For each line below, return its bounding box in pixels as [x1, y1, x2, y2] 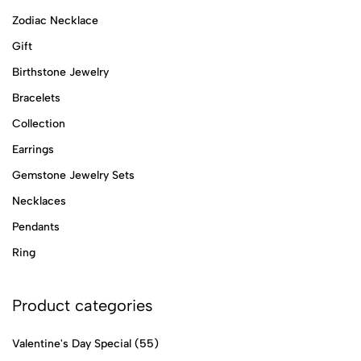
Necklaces [12, 193, 66, 208]
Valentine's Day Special [12, 336, 131, 351]
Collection [12, 116, 65, 131]
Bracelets [12, 90, 60, 105]
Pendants [12, 219, 60, 234]
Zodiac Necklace [12, 13, 98, 27]
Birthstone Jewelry [12, 64, 109, 79]
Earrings [12, 142, 54, 156]
